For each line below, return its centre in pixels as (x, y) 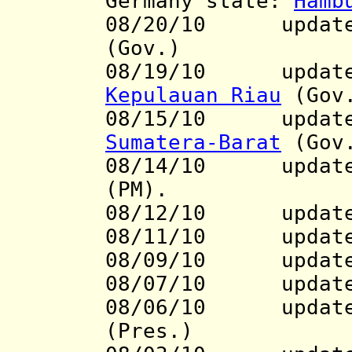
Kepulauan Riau (193, 95)
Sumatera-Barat (193, 143)
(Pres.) (149, 331)
